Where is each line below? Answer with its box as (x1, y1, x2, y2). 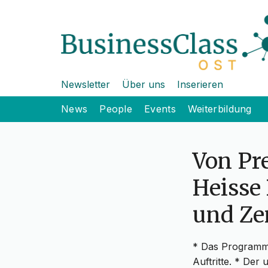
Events (144, 103, 176, 115)
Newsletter (61, 78, 110, 91)
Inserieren (177, 78, 223, 91)
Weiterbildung (187, 103, 252, 115)
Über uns (122, 78, 165, 91)
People (99, 103, 133, 115)
